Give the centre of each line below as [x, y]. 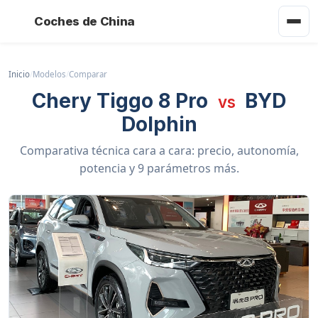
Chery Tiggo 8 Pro [122, 101]
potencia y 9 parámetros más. [159, 168]
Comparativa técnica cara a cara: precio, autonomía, [159, 150]
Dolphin [159, 124]
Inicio [19, 74]
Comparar [88, 74]
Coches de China [84, 21]
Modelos [49, 74]
